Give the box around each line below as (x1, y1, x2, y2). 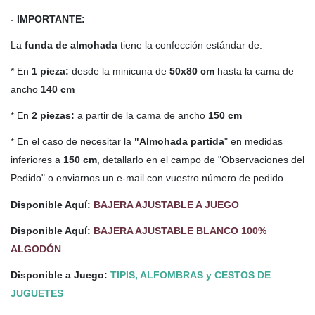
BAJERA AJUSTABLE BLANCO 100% (94, 224, 266, 236)
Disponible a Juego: (11, 269, 110, 281)
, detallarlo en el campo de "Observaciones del (97, 154, 304, 166)
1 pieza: (32, 65, 69, 77)
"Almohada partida (134, 136, 224, 148)
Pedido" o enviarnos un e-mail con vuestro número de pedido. (11, 172, 286, 184)
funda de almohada (25, 39, 117, 51)
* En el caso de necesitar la (11, 136, 134, 148)
